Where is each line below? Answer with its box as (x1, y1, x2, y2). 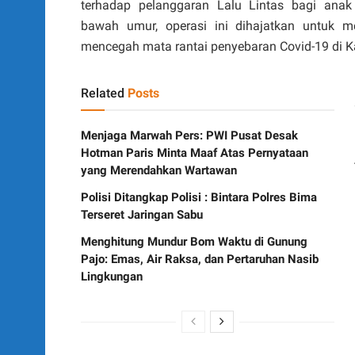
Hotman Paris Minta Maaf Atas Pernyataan (81, 145, 308, 160)
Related (81, 85, 124, 101)
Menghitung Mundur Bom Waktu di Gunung (81, 234, 307, 249)
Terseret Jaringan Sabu (81, 207, 203, 222)
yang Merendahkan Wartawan (81, 162, 237, 177)
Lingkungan (81, 269, 143, 284)
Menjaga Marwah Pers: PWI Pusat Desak (81, 128, 298, 143)
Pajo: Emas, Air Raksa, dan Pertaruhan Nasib (81, 251, 319, 266)
